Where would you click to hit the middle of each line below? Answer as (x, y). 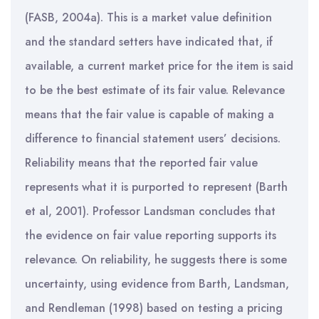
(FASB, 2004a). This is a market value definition (148, 17)
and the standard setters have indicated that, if (149, 42)
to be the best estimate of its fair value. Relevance (155, 90)
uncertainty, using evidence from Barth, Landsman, (157, 284)
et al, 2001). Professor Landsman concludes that (150, 211)
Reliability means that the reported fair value (141, 163)
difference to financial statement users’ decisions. (153, 138)
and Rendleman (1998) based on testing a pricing (154, 308)
